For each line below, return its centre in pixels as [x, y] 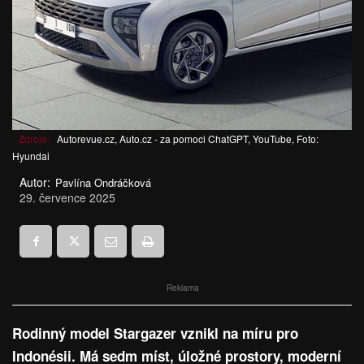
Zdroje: [34, 139]
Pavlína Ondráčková [103, 183]
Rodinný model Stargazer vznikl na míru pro [155, 334]
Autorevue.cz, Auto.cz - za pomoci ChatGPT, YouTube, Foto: [188, 139]
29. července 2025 [67, 198]
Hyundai [31, 156]
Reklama [183, 288]
